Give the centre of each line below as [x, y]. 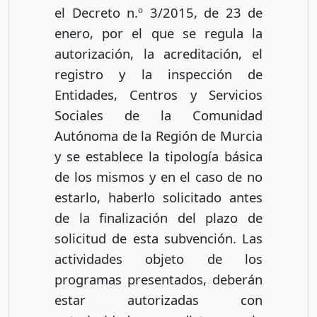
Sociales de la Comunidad [158, 115]
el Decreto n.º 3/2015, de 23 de [158, 12]
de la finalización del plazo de [158, 217]
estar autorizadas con [158, 299]
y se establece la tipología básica [158, 156]
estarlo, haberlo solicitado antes [158, 197]
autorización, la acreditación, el [158, 53]
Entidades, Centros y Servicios [158, 94]
